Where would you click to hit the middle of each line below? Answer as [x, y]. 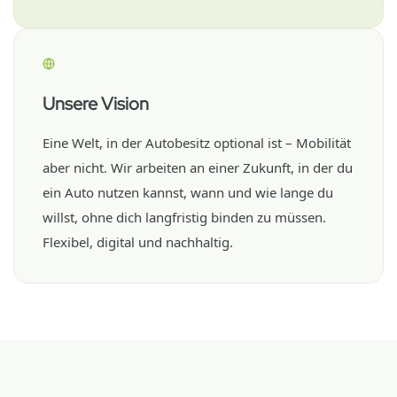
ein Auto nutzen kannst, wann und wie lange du [188, 192]
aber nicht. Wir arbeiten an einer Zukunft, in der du [198, 167]
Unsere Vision [96, 104]
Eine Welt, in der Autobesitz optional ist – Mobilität [197, 143]
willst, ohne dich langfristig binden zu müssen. [184, 217]
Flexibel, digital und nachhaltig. [138, 242]
